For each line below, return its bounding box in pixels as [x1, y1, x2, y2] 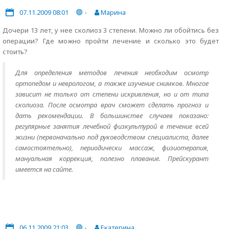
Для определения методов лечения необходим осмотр [15, 68, 209, 77]
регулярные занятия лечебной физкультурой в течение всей [15, 122, 209, 131]
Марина [99, 8, 126, 17]
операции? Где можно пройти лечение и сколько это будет [3, 36, 219, 45]
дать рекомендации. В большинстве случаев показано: [15, 111, 209, 120]
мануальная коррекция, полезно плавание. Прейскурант [15, 154, 209, 163]
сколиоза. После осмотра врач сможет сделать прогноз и [15, 100, 209, 109]
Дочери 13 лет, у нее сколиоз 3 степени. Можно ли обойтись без [3, 26, 219, 35]
